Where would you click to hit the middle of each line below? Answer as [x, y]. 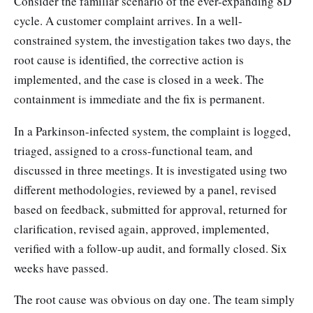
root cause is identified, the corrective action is [129, 60]
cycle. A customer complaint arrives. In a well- [128, 21]
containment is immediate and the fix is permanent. [139, 99]
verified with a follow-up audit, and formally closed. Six [151, 248]
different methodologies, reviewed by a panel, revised [145, 189]
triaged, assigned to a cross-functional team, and [133, 150]
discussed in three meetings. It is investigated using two [151, 170]
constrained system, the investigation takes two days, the [153, 41]
